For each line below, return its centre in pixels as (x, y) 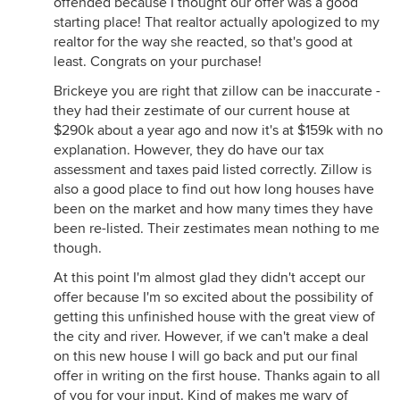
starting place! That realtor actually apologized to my (217, 22)
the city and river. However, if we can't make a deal (211, 337)
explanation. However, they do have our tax (189, 150)
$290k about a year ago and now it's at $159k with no (218, 130)
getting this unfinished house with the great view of (214, 317)
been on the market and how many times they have (213, 209)
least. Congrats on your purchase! (158, 62)
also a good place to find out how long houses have (214, 189)
